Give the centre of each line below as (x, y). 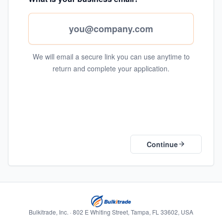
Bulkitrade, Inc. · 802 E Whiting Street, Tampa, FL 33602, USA (111, 212)
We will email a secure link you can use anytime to (111, 56)
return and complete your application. (111, 68)
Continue (162, 144)
